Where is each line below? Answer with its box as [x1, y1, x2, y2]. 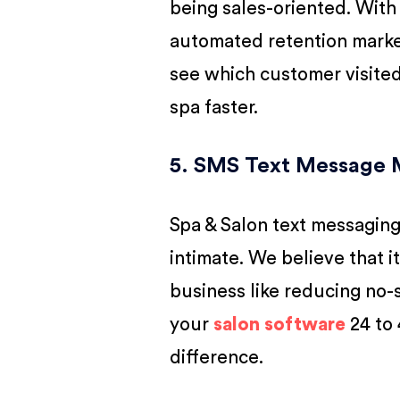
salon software [213, 314, 346, 334]
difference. [170, 347, 264, 367]
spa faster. [170, 97, 259, 117]
